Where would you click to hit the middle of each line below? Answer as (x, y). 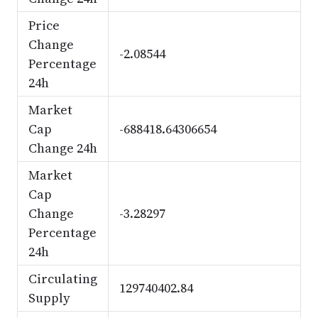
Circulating (62, 279)
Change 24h (62, 148)
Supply (49, 298)
